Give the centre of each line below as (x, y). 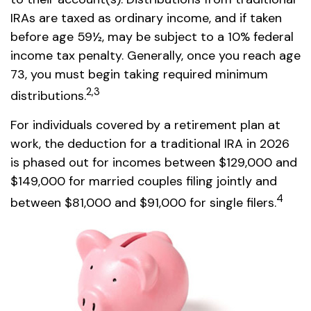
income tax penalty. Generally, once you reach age (155, 56)
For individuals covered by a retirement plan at (145, 125)
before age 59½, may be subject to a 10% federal (152, 37)
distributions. (48, 96)
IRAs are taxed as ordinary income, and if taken (146, 18)
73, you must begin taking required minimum (139, 74)
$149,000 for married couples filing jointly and (144, 181)
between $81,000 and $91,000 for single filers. (143, 203)
